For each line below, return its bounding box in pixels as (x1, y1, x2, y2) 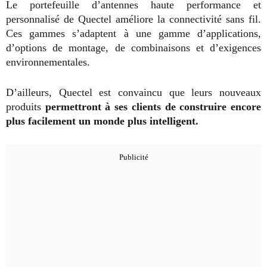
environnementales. (6, 55, 93, 68)
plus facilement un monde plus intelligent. (6, 114, 198, 127)
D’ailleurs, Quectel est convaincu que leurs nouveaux (6, 86, 261, 98)
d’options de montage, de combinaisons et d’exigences (6, 41, 261, 54)
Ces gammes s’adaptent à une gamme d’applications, (6, 27, 261, 39)
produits (6, 100, 41, 113)
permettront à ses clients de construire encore (41, 100, 261, 113)
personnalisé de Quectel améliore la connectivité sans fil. (6, 13, 261, 25)
